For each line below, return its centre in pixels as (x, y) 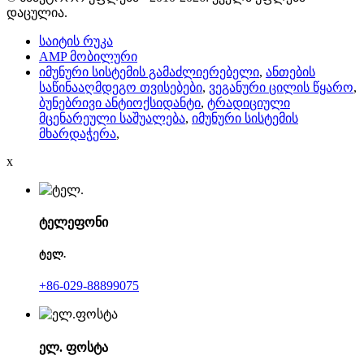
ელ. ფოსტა (74, 347)
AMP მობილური (88, 56)
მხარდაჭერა (78, 133)
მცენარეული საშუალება (112, 118)
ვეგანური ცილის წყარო (281, 87)
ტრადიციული (249, 102)
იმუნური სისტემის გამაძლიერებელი (149, 71)
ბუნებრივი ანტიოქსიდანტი (120, 102)
